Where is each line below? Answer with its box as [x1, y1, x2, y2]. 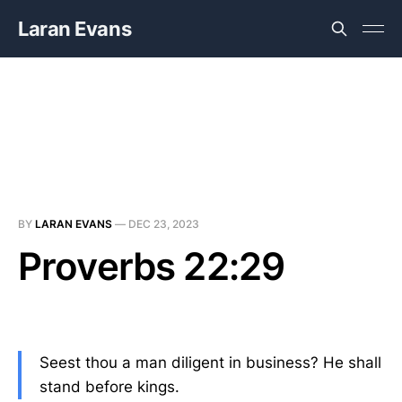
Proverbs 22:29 [18, 243, 285, 289]
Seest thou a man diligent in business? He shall [39, 353, 381, 371]
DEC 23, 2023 [128, 217, 199, 231]
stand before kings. [39, 377, 179, 396]
